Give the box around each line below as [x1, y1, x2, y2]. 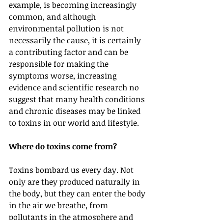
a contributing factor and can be [9, 47, 130, 58]
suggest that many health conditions [9, 94, 147, 105]
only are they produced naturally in [9, 176, 142, 188]
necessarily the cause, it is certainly [9, 35, 143, 46]
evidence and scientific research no [9, 82, 141, 93]
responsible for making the [9, 58, 110, 70]
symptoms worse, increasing [9, 70, 118, 82]
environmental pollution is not [9, 23, 126, 34]
